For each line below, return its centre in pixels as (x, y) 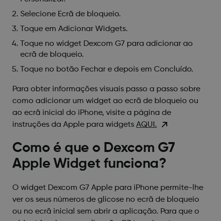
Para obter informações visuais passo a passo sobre (106, 89)
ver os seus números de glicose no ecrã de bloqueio (106, 200)
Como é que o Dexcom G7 (93, 148)
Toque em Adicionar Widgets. (74, 29)
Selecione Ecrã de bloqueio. (70, 14)
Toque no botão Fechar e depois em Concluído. (107, 69)
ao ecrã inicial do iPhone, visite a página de (92, 113)
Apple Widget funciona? (89, 164)
